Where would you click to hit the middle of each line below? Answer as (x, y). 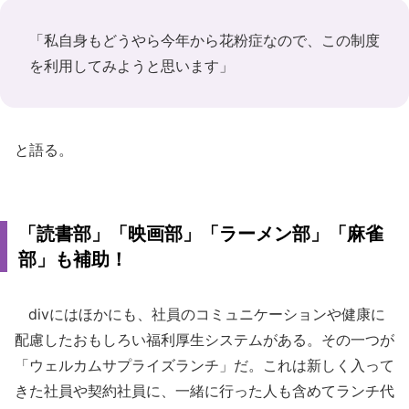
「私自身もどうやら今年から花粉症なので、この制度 (204, 40)
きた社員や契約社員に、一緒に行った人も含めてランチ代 (204, 391)
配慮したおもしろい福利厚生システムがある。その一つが (204, 340)
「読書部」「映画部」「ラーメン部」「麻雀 (201, 234)
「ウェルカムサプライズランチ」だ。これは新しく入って (204, 365)
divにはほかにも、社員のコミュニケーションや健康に (200, 314)
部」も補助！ (73, 259)
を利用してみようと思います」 (131, 66)
